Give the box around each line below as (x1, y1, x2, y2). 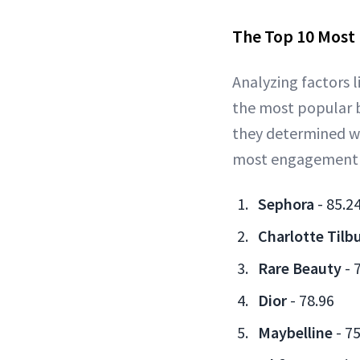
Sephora (258, 194, 314, 215)
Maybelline (258, 322, 333, 343)
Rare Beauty (258, 258, 345, 279)
